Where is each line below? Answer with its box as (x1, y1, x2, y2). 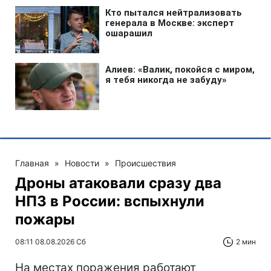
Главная (15, 158, 49, 169)
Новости (65, 158, 99, 169)
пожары (15, 211, 75, 229)
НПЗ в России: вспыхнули (15, 192, 204, 211)
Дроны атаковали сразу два (15, 174, 221, 192)
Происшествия (115, 158, 176, 169)
